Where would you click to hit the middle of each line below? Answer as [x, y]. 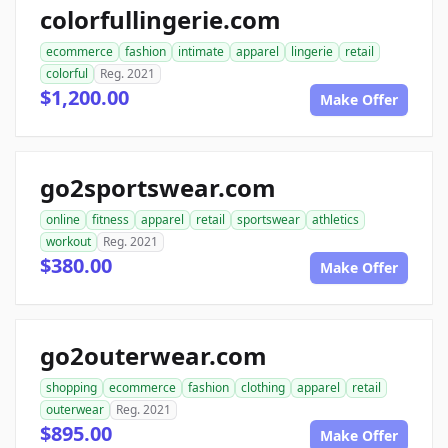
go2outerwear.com [153, 355]
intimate [201, 51]
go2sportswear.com [158, 187]
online [63, 219]
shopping [71, 387]
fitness [110, 219]
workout [68, 241]
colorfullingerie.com [160, 19]
